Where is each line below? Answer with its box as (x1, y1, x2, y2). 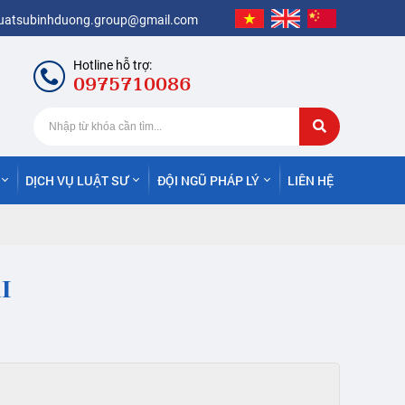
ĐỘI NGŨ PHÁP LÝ (156, 171, 259, 189)
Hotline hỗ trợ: (73, 57, 152, 72)
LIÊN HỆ (287, 171, 334, 189)
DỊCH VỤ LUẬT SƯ (25, 171, 129, 189)
